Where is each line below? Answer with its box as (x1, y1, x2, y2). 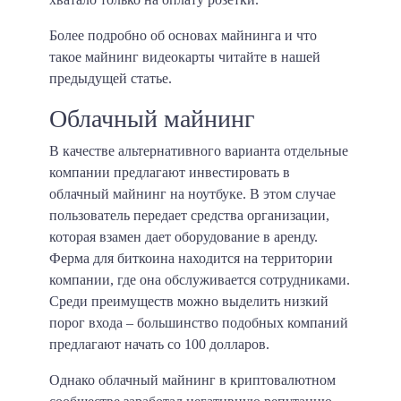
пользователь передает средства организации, (49, 208, 329, 224)
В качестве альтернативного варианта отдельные (49, 143, 348, 159)
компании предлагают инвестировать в (49, 165, 290, 181)
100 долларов (184, 337, 266, 353)
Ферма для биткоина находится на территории (49, 251, 333, 267)
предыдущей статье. (49, 71, 172, 87)
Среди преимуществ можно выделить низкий (49, 294, 328, 310)
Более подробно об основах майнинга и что (49, 28, 317, 44)
